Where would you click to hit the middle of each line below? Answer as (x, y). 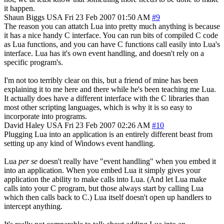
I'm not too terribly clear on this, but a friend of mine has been (101, 80)
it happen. (19, 8)
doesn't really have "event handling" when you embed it (127, 161)
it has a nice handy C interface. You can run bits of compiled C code (111, 35)
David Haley (24, 125)
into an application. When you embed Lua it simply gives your (102, 170)
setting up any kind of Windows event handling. (79, 143)
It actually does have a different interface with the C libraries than (106, 98)
